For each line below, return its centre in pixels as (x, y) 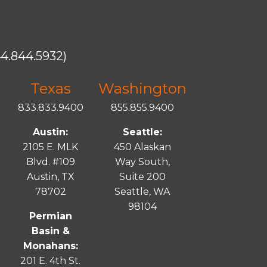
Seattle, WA (142, 192)
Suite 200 (142, 177)
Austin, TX (50, 177)
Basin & (50, 231)
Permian (50, 216)
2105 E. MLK (51, 147)
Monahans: (50, 246)
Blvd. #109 (50, 162)
